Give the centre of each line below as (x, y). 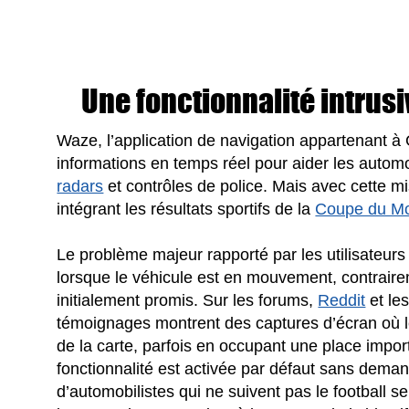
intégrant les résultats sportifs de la (186, 209)
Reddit (342, 300)
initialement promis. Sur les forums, (188, 300)
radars (80, 186)
